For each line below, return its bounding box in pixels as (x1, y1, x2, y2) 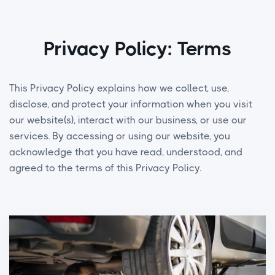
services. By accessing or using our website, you (9, 130, 230, 142)
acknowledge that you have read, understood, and (9, 146, 242, 158)
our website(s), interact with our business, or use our (9, 114, 247, 126)
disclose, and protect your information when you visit (9, 98, 252, 110)
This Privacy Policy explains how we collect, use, (9, 82, 229, 94)
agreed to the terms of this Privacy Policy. (9, 162, 201, 174)
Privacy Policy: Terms (43, 37, 232, 60)
